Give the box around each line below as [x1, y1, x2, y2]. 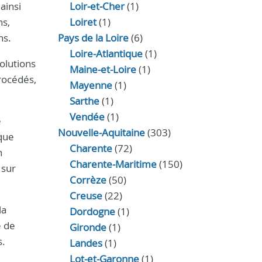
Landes [69, 236, 102, 250]
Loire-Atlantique [69, 47, 143, 60]
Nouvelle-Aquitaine [57, 126, 145, 139]
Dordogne [69, 205, 115, 218]
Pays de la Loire [57, 31, 129, 44]
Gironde [69, 220, 106, 234]
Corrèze [69, 173, 106, 187]
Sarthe [69, 94, 99, 108]
